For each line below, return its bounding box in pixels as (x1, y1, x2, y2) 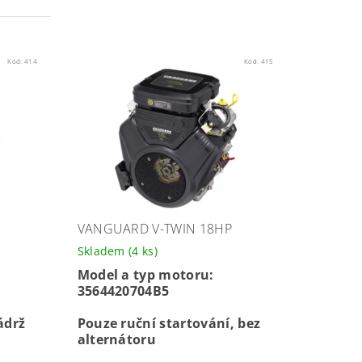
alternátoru (77, 330, 157, 349)
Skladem (77, 243, 129, 259)
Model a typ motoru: (77, 266, 214, 284)
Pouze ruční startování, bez (77, 314, 261, 333)
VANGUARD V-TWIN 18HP (77, 220, 232, 238)
